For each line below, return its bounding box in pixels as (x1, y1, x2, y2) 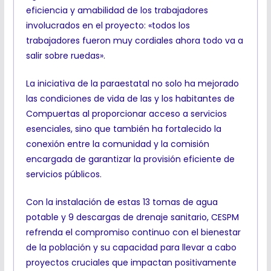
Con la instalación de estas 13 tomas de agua (25, 196, 218, 209)
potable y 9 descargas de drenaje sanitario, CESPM (25, 211, 239, 224)
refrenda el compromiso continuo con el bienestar (25, 226, 241, 239)
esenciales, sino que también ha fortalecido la (25, 123, 221, 135)
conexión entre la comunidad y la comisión (25, 138, 209, 151)
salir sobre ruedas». (25, 50, 105, 62)
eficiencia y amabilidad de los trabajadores (25, 4, 208, 17)
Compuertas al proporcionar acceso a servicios (25, 108, 227, 120)
